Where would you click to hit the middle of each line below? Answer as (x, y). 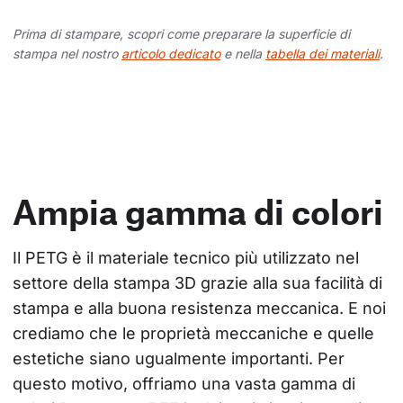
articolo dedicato (171, 54)
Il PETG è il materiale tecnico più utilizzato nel (188, 258)
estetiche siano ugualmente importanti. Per (181, 359)
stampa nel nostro (67, 54)
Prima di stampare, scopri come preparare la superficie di (181, 34)
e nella (243, 54)
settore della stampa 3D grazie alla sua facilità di (200, 283)
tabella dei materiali (322, 54)
